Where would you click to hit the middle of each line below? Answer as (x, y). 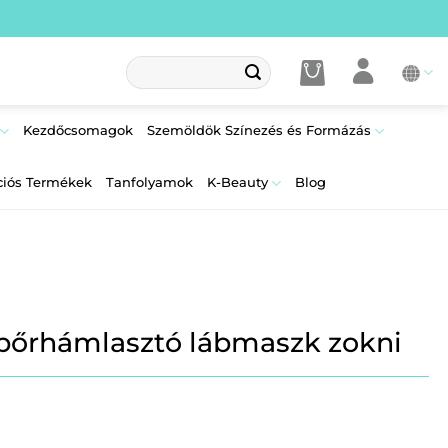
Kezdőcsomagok (78, 130)
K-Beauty (237, 182)
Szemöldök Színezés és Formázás (259, 130)
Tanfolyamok (149, 182)
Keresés (148, 64)
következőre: (163, 102)
